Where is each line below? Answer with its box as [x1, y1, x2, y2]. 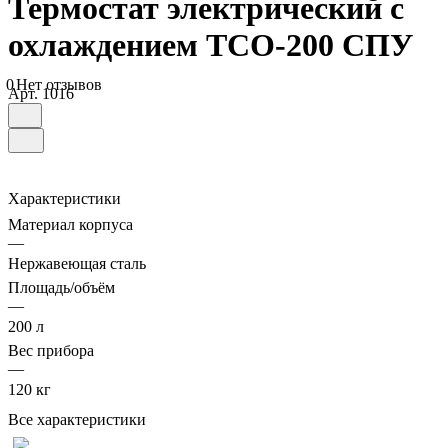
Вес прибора [8, 342, 94, 360]
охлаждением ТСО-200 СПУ [8, 27, 413, 64]
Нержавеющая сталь [8, 255, 146, 273]
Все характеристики [8, 411, 146, 429]
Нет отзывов [16, 76, 102, 94]
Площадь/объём [8, 279, 115, 297]
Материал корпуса [8, 216, 133, 234]
